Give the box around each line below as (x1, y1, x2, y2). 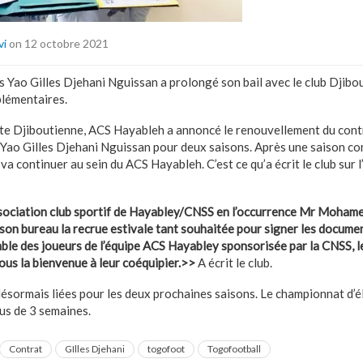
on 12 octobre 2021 (6, 36, 109, 50)
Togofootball (207, 342, 261, 355)
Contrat (9, 342, 42, 355)
